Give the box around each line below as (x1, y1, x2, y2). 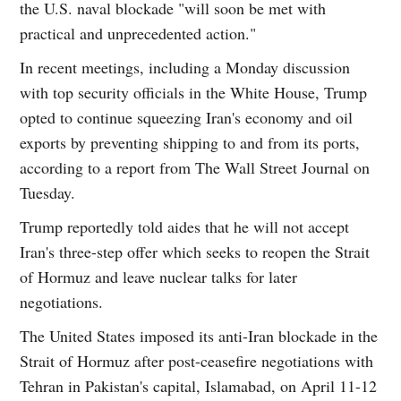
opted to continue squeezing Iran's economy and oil (20, 107, 354, 129)
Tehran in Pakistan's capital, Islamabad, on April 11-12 (20, 375, 378, 397)
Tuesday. (20, 182, 76, 204)
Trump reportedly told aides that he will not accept (20, 216, 350, 238)
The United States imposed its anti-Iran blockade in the (20, 325, 379, 347)
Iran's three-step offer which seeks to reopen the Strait (20, 241, 371, 263)
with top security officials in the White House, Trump (20, 81, 368, 104)
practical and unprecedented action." (20, 22, 257, 45)
